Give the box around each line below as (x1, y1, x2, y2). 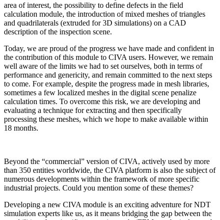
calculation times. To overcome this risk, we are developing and (4, 97, 200, 106)
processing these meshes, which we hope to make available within (4, 115, 208, 124)
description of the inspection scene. (4, 27, 112, 36)
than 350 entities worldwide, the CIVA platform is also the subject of (4, 166, 216, 175)
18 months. (4, 124, 38, 133)
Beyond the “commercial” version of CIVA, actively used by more (4, 157, 210, 166)
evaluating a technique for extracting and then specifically (4, 106, 182, 115)
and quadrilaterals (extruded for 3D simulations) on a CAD (4, 19, 186, 27)
